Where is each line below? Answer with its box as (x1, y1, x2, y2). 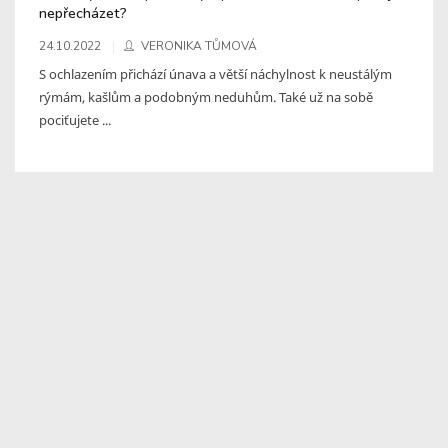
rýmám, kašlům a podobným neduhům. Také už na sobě (39, 87, 373, 106)
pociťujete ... (39, 110, 111, 129)
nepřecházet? (39, 2, 127, 23)
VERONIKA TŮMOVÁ (141, 37, 257, 54)
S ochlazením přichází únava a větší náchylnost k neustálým (39, 64, 392, 83)
